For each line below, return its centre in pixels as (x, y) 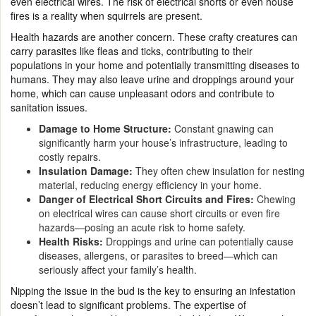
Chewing (276, 199)
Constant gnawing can (224, 128)
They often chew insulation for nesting (220, 170)
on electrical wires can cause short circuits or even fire (159, 213)
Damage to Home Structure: (107, 128)
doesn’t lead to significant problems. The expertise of (128, 304)
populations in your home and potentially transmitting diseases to (155, 65)
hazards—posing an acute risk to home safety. (142, 227)
